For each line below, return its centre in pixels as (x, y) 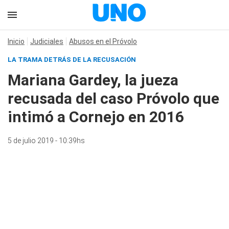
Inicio (16, 41)
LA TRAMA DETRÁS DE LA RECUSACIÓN (72, 60)
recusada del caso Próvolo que (113, 98)
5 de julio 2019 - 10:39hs (46, 141)
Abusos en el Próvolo (103, 41)
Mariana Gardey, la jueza (93, 80)
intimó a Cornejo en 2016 (96, 117)
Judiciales (47, 41)
